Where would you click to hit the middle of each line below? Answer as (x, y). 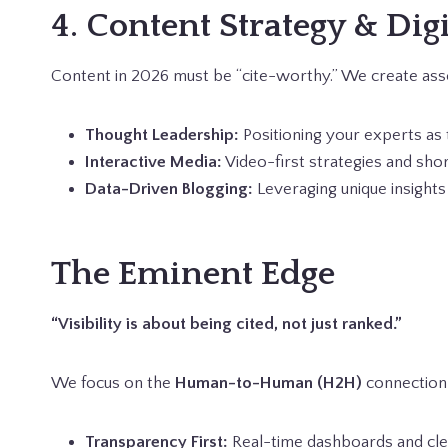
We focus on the (113, 383)
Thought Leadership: (162, 135)
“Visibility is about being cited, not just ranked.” (226, 324)
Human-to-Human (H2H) (268, 383)
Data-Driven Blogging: (169, 189)
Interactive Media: (153, 162)
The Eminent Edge (193, 274)
